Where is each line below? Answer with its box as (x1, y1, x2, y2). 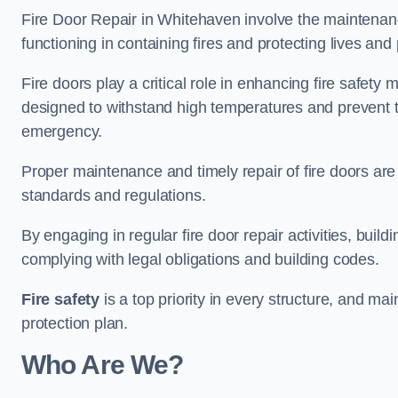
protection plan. (21, 314, 129, 333)
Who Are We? (21, 350, 184, 380)
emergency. (21, 123, 103, 141)
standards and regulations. (21, 187, 206, 205)
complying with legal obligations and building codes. (21, 251, 379, 269)
